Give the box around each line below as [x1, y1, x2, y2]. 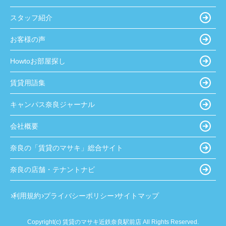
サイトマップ [117, 192, 159, 200]
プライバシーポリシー [43, 192, 114, 200]
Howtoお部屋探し [10, 56, 66, 65]
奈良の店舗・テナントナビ [10, 165, 95, 174]
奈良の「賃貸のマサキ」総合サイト [10, 143, 123, 152]
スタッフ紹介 [10, 13, 52, 22]
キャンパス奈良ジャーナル [10, 100, 95, 108]
